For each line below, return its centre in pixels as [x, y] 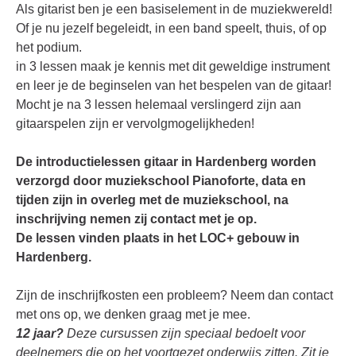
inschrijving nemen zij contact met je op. [138, 219]
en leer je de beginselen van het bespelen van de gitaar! [175, 85]
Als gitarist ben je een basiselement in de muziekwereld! [174, 9]
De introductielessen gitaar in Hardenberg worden [166, 161]
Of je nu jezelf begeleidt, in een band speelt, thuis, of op [171, 28]
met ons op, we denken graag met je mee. [133, 314]
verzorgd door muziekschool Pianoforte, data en [161, 180]
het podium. [49, 47]
